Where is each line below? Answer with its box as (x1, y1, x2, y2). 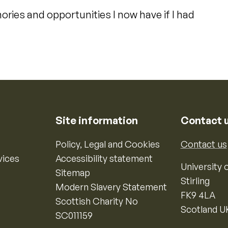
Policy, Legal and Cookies (55, 138, 160, 150)
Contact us (180, 138, 227, 150)
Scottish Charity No (55, 195, 138, 207)
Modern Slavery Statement (55, 181, 167, 192)
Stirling (180, 175, 210, 186)
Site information (55, 114, 138, 127)
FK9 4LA (180, 189, 215, 201)
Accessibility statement (55, 153, 153, 164)
